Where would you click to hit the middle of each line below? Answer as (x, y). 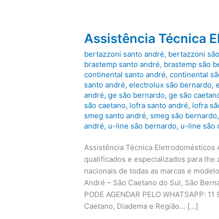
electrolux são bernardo (171, 85)
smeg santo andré (115, 115)
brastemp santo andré (122, 64)
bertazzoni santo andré (124, 54)
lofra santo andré (159, 105)
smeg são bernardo (184, 115)
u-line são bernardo (142, 126)
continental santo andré (125, 74)
